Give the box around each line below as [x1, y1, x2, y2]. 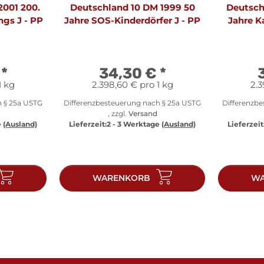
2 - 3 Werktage [107, 119, 161, 128]
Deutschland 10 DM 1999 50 [70, 1, 195, 13]
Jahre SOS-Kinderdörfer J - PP [64, 14, 200, 26]
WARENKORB [93, 172, 150, 183]
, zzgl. [107, 108, 128, 118]
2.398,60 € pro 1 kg [91, 78, 173, 90]
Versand [128, 108, 157, 118]
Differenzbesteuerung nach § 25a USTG [64, 98, 201, 107]
